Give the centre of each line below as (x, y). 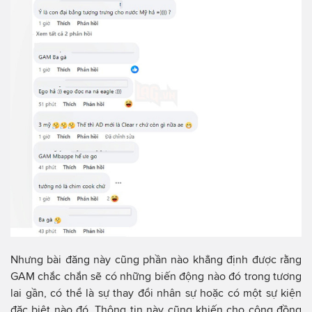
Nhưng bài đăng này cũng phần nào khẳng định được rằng (156, 259)
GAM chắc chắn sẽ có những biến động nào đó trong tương (156, 276)
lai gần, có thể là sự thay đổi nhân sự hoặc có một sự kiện (156, 292)
